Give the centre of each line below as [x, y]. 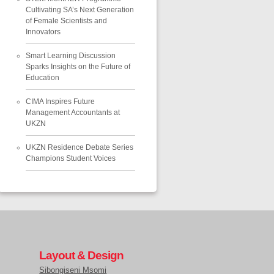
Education [42, 77]
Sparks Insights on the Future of [78, 66]
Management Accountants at [72, 112]
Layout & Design [82, 255]
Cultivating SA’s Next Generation [80, 9]
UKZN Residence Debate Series [79, 147]
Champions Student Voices [70, 158]
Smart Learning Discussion [70, 55]
